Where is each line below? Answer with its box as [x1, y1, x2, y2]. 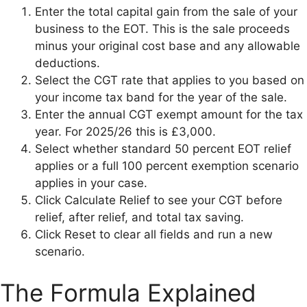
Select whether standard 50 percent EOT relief [35, 142, 291, 156]
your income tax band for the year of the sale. [35, 90, 287, 104]
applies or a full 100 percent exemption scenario [35, 159, 299, 173]
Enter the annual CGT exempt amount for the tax [35, 108, 303, 121]
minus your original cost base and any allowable [35, 39, 300, 53]
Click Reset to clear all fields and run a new [35, 228, 273, 241]
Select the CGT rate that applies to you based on [35, 73, 304, 87]
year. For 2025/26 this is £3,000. [35, 125, 216, 138]
